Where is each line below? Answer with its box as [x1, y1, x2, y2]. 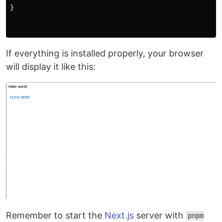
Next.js [105, 210, 134, 221]
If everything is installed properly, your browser [6, 48, 204, 59]
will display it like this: [6, 61, 96, 72]
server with [134, 210, 186, 221]
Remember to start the [6, 210, 105, 221]
